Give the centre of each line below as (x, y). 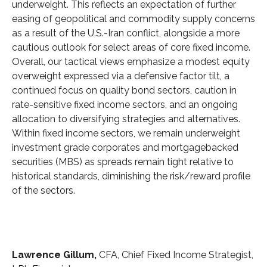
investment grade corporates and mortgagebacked (125, 148)
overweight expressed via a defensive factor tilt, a (121, 76)
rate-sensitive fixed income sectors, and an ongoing (125, 105)
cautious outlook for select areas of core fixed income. (131, 48)
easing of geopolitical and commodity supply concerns (133, 19)
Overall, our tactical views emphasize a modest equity (131, 62)
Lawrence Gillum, (54, 255)
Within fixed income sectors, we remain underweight (126, 133)
